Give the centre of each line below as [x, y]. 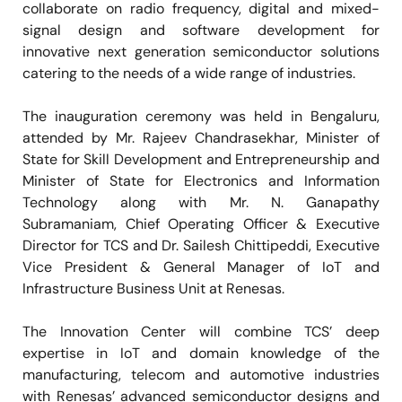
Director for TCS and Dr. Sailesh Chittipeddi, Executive [201, 245]
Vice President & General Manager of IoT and [201, 267]
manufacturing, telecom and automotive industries [201, 374]
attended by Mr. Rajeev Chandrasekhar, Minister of [201, 137]
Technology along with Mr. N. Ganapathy [201, 202]
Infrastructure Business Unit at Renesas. [153, 288]
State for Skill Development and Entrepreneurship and [201, 159]
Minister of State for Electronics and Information [201, 180]
